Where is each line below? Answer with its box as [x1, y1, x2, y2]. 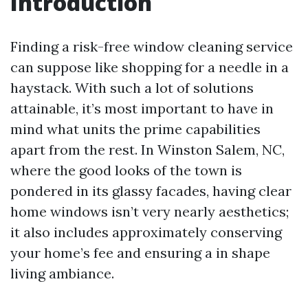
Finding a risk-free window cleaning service [10, 38, 293, 55]
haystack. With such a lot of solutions [10, 79, 254, 96]
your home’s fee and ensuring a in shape [10, 244, 270, 261]
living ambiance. [10, 265, 114, 282]
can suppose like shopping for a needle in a [10, 58, 289, 76]
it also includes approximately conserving [10, 223, 282, 241]
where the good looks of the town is [10, 162, 242, 179]
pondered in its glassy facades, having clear [10, 182, 291, 199]
